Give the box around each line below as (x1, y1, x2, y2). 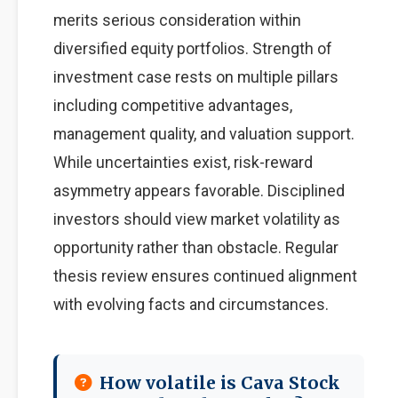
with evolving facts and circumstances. (53, 295, 329, 314)
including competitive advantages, (53, 96, 292, 115)
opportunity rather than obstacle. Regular (53, 238, 338, 257)
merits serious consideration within (53, 11, 301, 29)
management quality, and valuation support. (53, 124, 354, 143)
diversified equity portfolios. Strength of (53, 39, 332, 58)
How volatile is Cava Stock (99, 372, 340, 394)
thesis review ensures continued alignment (53, 267, 357, 285)
